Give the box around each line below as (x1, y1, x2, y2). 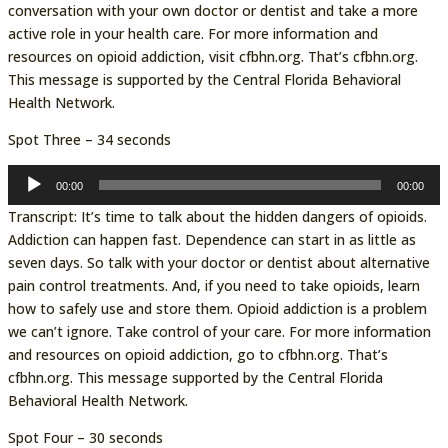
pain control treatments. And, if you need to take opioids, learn (7, 275, 420, 295)
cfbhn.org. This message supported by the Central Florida (7, 367, 383, 387)
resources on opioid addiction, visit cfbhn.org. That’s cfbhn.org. (7, 46, 418, 66)
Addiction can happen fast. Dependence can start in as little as (7, 229, 416, 249)
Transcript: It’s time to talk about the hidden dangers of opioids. (7, 206, 427, 226)
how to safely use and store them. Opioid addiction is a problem (7, 298, 427, 318)
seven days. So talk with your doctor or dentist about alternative (7, 252, 430, 272)
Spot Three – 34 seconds (7, 129, 171, 149)
